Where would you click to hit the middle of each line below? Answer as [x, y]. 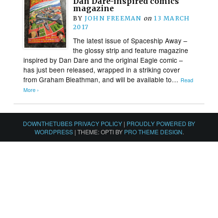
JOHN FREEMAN [113, 18]
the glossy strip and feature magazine [131, 50]
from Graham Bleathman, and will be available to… [102, 79]
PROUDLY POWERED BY [161, 123]
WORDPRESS [54, 131]
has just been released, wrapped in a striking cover [102, 69]
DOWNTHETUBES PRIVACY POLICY [73, 123]
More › [31, 90]
